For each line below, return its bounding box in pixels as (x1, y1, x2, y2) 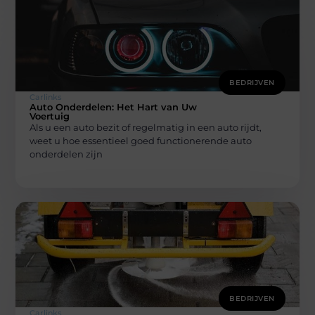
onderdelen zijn (30, 148, 103, 160)
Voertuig (30, 110, 70, 122)
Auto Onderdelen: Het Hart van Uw (30, 101, 198, 113)
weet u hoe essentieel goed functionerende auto (30, 135, 252, 147)
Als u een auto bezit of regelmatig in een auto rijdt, (30, 122, 262, 134)
